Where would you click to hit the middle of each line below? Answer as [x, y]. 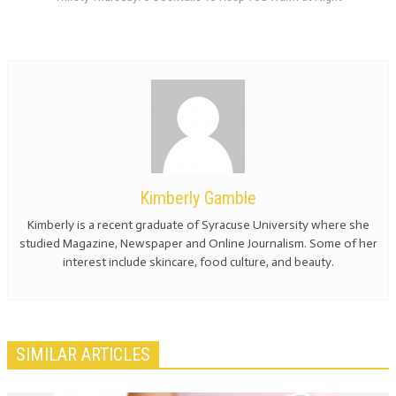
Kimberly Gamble [198, 198]
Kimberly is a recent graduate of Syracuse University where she [198, 225]
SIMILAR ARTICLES [83, 354]
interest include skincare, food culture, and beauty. [198, 262]
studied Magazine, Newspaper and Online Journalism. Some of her [198, 244]
